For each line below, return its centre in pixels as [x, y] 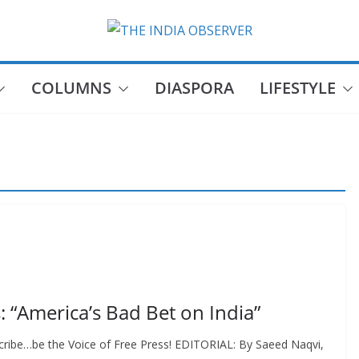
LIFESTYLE [297, 88]
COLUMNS [71, 88]
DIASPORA [194, 88]
